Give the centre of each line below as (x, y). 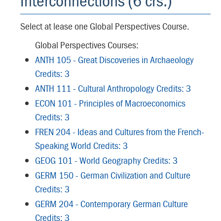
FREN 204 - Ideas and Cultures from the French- (120, 131)
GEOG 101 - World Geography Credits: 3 (106, 160)
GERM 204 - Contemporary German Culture (111, 203)
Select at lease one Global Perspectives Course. (105, 26)
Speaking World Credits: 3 (81, 145)
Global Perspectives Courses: (87, 45)
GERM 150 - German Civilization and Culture (113, 175)
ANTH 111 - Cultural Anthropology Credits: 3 (113, 88)
